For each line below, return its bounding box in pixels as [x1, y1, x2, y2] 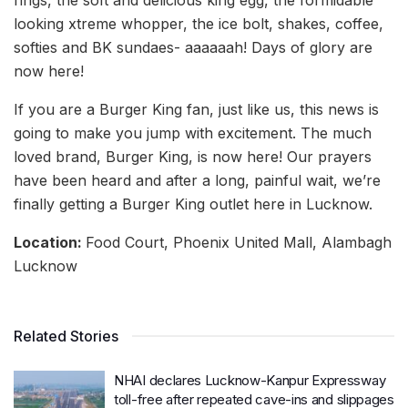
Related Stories [14, 326, 118, 345]
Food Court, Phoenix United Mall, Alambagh [86, 232, 392, 251]
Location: [14, 232, 86, 251]
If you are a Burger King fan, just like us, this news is [14, 99, 379, 118]
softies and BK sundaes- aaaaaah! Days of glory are [14, 37, 372, 56]
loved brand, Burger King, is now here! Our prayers [14, 147, 372, 166]
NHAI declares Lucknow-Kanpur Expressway [114, 371, 386, 389]
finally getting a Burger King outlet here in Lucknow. [14, 194, 372, 213]
